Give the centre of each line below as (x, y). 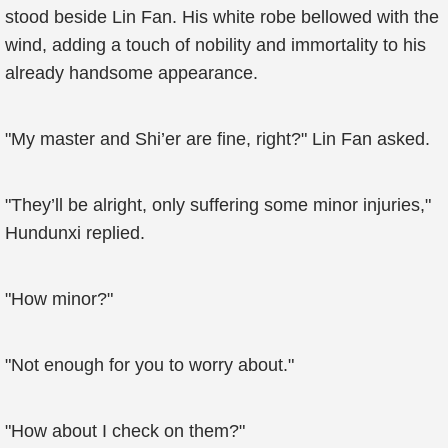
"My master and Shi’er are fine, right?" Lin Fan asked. (217, 139)
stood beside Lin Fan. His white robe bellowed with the (222, 17)
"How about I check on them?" (125, 431)
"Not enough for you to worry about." (149, 365)
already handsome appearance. (131, 73)
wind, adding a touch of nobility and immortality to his (215, 45)
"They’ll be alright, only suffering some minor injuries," (218, 205)
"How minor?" (59, 299)
